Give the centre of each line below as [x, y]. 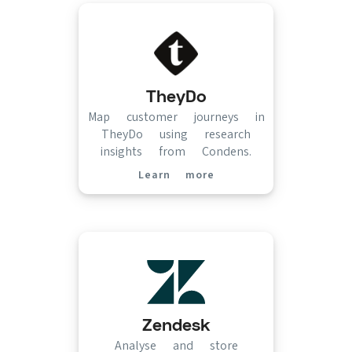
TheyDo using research [176, 134]
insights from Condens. [176, 151]
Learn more [176, 174]
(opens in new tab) [246, 181]
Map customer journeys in [176, 117]
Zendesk [176, 325]
